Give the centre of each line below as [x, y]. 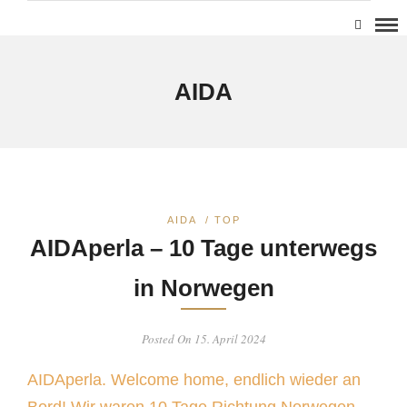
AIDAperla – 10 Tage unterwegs [203, 248]
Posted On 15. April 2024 [203, 339]
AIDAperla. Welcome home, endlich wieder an [194, 380]
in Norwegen [203, 288]
